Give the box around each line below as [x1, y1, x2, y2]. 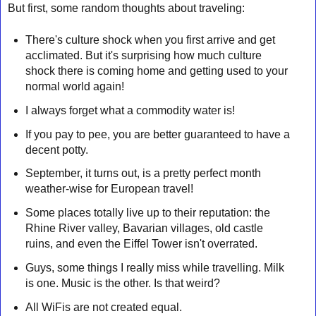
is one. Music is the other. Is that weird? [25, 277, 220, 290]
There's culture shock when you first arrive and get [25, 33, 275, 46]
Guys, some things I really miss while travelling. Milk [25, 262, 284, 274]
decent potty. [25, 143, 88, 156]
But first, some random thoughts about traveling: [8, 1, 245, 14]
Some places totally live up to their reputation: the [25, 207, 270, 219]
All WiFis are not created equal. [25, 301, 182, 314]
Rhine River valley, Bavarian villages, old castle [25, 222, 263, 235]
